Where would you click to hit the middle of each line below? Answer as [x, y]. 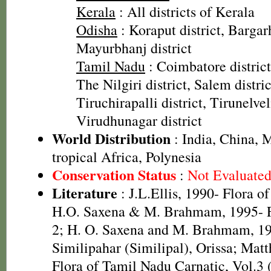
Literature [85, 193]
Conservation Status [114, 175]
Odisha [97, 30]
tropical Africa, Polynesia [127, 157]
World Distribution [111, 138]
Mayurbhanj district [134, 48]
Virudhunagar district [139, 120]
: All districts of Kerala [185, 11]
